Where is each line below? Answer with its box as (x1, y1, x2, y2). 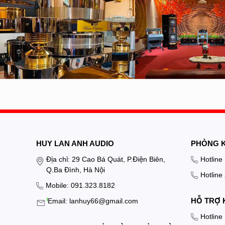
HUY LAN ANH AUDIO (36, 139, 114, 148)
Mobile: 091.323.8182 (46, 181, 115, 189)
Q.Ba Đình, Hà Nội (46, 165, 105, 174)
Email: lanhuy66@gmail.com (47, 196, 138, 205)
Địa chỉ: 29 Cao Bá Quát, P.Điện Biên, (46, 155, 165, 163)
